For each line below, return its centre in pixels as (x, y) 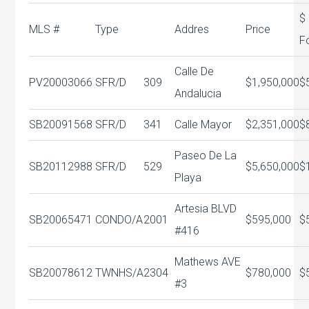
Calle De (195, 71)
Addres (192, 29)
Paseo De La (206, 155)
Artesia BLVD (206, 208)
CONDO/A (119, 219)
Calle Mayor (203, 124)
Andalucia (198, 93)
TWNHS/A (120, 272)
